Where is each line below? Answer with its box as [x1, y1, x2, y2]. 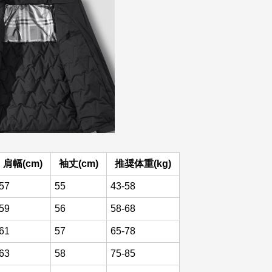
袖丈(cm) [59, 158, 98, 169]
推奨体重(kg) [115, 158, 171, 169]
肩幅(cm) [3, 158, 42, 169]
